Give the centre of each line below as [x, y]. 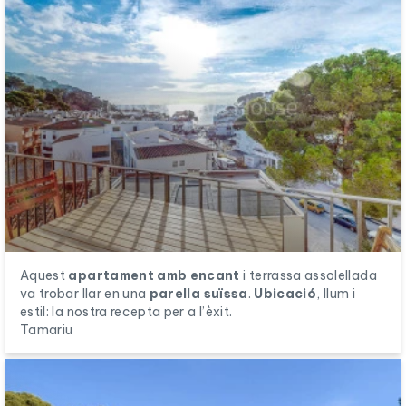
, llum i [336, 293]
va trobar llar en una [85, 293]
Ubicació [285, 293]
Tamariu [47, 329]
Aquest [44, 275]
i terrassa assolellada [308, 275]
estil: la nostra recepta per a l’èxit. [126, 311]
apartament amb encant [154, 275]
